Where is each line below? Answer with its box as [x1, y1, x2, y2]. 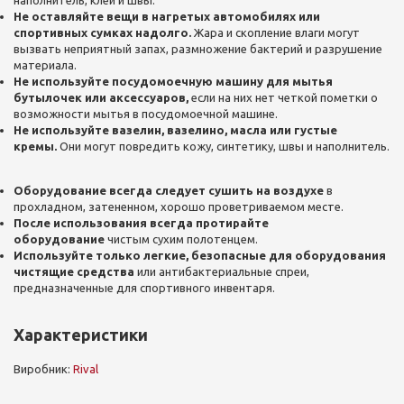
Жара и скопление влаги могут [191, 26, 360, 39]
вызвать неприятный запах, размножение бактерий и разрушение [14, 42, 382, 55]
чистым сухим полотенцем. [105, 233, 258, 245]
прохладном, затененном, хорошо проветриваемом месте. [14, 200, 344, 213]
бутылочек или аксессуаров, [14, 91, 188, 104]
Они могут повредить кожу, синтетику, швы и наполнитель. [57, 140, 390, 152]
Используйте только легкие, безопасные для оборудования [14, 249, 386, 262]
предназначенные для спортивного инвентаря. [14, 281, 275, 294]
